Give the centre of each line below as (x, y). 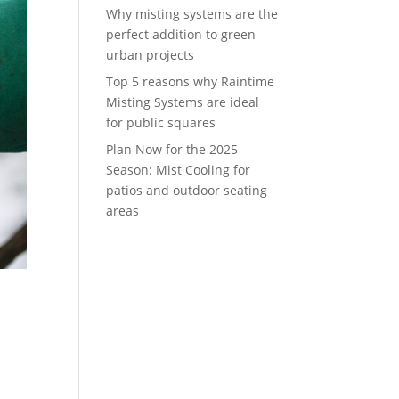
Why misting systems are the (192, 13)
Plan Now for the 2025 (172, 149)
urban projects (151, 54)
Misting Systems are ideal (183, 102)
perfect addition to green (181, 34)
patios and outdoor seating (187, 190)
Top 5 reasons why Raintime (191, 81)
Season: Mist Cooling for (179, 169)
